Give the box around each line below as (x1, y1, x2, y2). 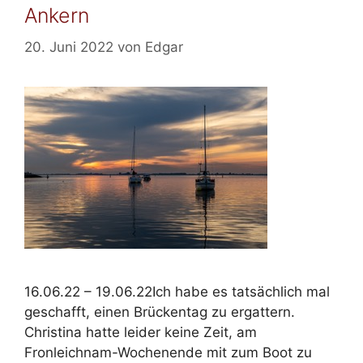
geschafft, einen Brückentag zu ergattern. (24, 303, 295, 320)
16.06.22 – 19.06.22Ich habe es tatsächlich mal (24, 283, 330, 300)
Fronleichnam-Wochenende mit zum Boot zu (24, 344, 312, 361)
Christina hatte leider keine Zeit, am (24, 323, 257, 340)
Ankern (24, 3, 89, 28)
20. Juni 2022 (24, 38, 113, 55)
